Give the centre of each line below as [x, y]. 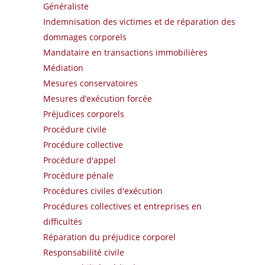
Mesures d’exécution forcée [97, 99]
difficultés [62, 222]
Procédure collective [83, 145]
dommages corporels [85, 37]
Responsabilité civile [83, 253]
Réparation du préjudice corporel [109, 237]
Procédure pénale [78, 176]
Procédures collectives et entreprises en [122, 206]
